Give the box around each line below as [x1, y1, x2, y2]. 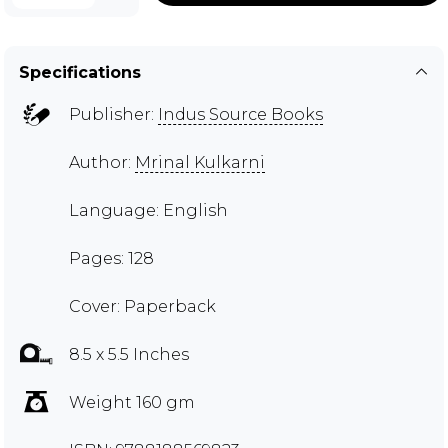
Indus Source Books [158, 104, 323, 124]
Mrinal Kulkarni [135, 152, 265, 172]
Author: [69, 152, 135, 172]
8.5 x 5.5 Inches [69, 344, 189, 364]
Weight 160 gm [69, 392, 195, 412]
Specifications [19, 62, 141, 82]
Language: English [69, 200, 228, 220]
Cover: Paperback [69, 296, 216, 316]
